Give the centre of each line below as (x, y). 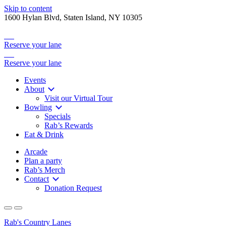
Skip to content (28, 8)
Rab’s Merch (45, 170)
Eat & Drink (44, 134)
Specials (58, 116)
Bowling (38, 107)
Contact (37, 179)
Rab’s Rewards (69, 125)
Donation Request (73, 188)
